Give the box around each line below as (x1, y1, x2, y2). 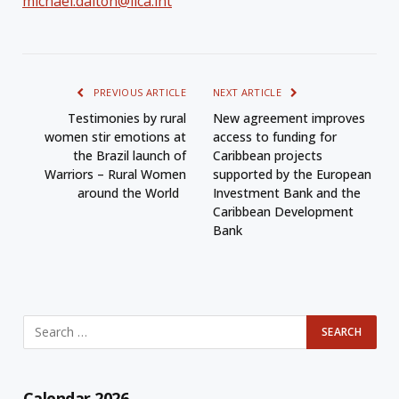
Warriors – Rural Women (45, 165, 186, 183)
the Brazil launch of (73, 146, 186, 164)
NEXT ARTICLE (213, 85, 285, 99)
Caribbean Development (213, 202, 354, 220)
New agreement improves (213, 109, 365, 126)
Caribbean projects (213, 146, 322, 164)
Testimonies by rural (68, 109, 186, 126)
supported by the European (213, 165, 371, 183)
